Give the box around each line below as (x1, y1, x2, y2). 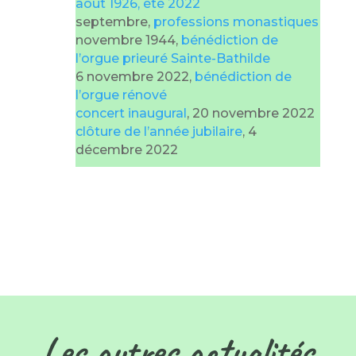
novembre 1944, (75, 33, 181, 48)
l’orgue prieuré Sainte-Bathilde (75, 51, 270, 67)
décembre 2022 (75, 142, 178, 158)
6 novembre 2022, (75, 69, 195, 85)
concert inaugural (75, 106, 187, 122)
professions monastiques (153, 14, 319, 30)
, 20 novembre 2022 (186, 106, 315, 122)
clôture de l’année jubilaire (75, 124, 242, 140)
